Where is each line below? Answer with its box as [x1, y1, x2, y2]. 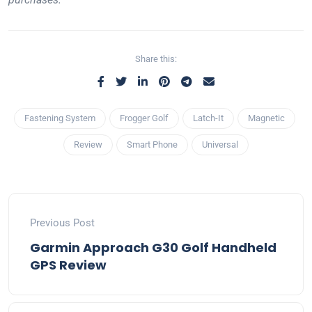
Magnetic [247, 113, 285, 123]
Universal [202, 139, 238, 150]
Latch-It [192, 113, 224, 123]
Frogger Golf [119, 113, 169, 123]
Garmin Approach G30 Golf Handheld [30, 239, 276, 256]
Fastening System [24, 113, 95, 123]
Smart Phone [127, 139, 178, 150]
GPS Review [30, 256, 107, 274]
